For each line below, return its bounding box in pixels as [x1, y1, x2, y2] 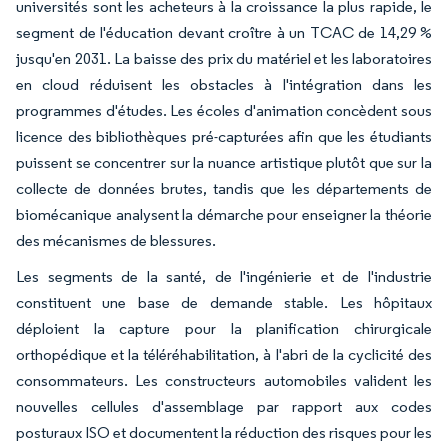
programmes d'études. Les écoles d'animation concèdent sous [16, 100, 432, 120]
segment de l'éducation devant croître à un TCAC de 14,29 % [16, 22, 432, 42]
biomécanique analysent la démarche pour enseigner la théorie [16, 204, 432, 224]
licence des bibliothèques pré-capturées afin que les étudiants [16, 126, 432, 146]
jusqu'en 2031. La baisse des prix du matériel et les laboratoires [16, 48, 432, 68]
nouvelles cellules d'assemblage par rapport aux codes [16, 396, 432, 416]
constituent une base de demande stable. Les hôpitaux [16, 292, 432, 312]
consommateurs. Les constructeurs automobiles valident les [16, 370, 432, 390]
